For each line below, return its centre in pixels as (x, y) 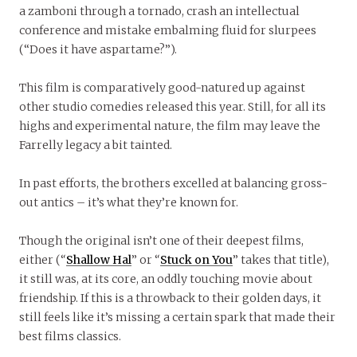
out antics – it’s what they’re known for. (129, 203)
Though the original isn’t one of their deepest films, (161, 241)
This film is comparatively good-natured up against (162, 88)
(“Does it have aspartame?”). (98, 50)
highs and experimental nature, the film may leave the (170, 126)
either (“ (43, 260)
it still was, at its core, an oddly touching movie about (166, 279)
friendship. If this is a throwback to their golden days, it (170, 298)
